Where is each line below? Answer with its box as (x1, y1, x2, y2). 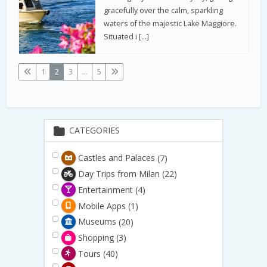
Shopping (77, 232, 114, 244)
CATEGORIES (66, 125, 120, 136)
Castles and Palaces (77, 152, 155, 164)
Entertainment (77, 184, 133, 195)
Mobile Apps (77, 200, 126, 212)
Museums (77, 216, 116, 228)
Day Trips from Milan (77, 168, 160, 180)
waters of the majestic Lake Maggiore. (104, 18, 237, 29)
